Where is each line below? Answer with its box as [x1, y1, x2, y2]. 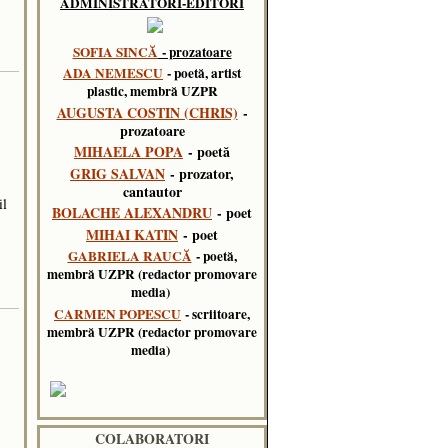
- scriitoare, [181, 303, 250, 324]
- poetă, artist [163, 63, 241, 83]
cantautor [122, 180, 182, 202]
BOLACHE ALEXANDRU [52, 202, 212, 223]
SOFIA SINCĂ [72, 41, 158, 62]
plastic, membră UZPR [86, 81, 218, 101]
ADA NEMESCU [63, 63, 163, 83]
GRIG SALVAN [70, 162, 165, 184]
